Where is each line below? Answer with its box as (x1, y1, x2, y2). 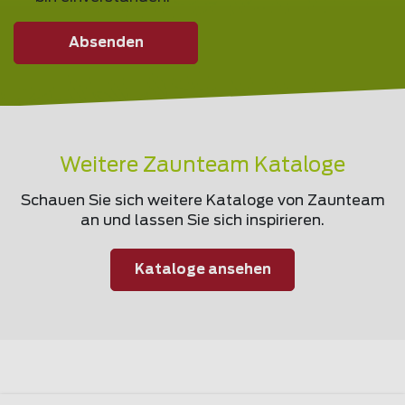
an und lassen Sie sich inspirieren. (80, 213, 325, 229)
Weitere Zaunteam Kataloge (60, 155, 345, 176)
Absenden (68, 35, 144, 50)
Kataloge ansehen (134, 262, 271, 277)
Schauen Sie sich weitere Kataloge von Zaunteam (20, 193, 385, 209)
